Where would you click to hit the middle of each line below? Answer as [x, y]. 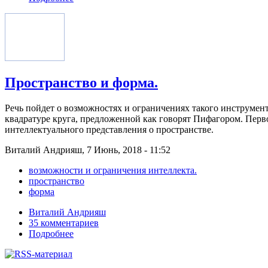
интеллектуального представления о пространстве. [109, 130]
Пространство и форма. [81, 83]
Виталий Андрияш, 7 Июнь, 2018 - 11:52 [88, 150]
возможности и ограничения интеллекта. [113, 170]
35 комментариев [64, 223]
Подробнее [51, 234]
